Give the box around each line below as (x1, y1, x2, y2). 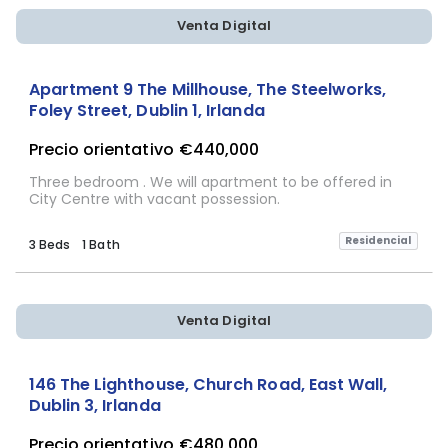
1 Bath (82, 235, 120, 253)
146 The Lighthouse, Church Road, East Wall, (28, 372, 388, 396)
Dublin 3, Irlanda (28, 393, 161, 417)
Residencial (344, 233, 412, 249)
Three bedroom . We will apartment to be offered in (28, 171, 392, 192)
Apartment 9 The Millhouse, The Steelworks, (28, 77, 387, 101)
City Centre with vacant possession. (28, 188, 280, 209)
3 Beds (28, 235, 70, 253)
